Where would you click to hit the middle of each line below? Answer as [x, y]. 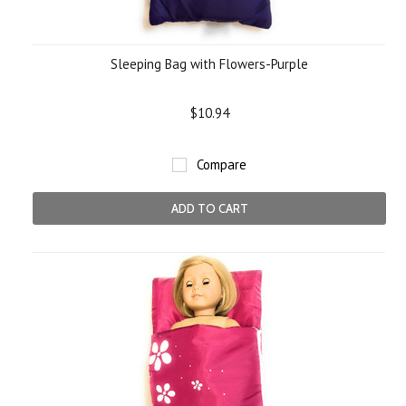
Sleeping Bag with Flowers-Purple [209, 64]
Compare [222, 164]
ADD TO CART [209, 208]
